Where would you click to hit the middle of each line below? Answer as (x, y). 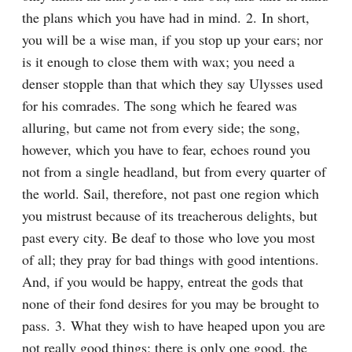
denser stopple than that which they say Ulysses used (172, 83)
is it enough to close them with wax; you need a (158, 61)
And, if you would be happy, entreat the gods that (163, 281)
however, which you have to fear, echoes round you (166, 149)
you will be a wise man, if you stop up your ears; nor (172, 39)
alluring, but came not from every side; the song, (161, 127)
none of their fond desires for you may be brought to (170, 303)
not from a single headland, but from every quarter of (174, 171)
